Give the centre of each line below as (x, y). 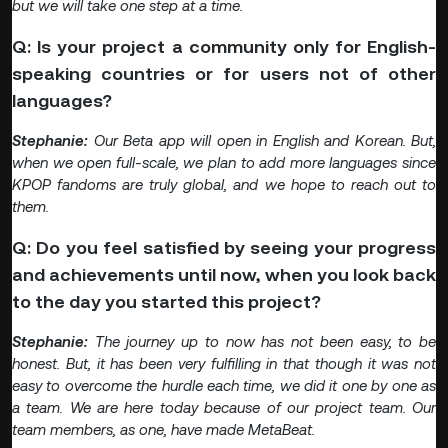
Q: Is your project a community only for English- (224, 47)
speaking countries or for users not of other (224, 74)
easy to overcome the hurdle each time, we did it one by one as (224, 386)
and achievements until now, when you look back (224, 275)
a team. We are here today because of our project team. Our (224, 408)
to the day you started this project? (166, 302)
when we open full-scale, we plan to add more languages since (224, 163)
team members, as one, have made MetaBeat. (163, 430)
